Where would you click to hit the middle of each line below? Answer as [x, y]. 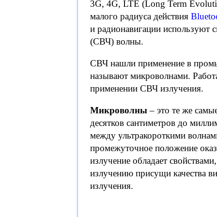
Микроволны [119, 110]
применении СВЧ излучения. [147, 89]
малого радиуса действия [140, 16]
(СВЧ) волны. [117, 42]
